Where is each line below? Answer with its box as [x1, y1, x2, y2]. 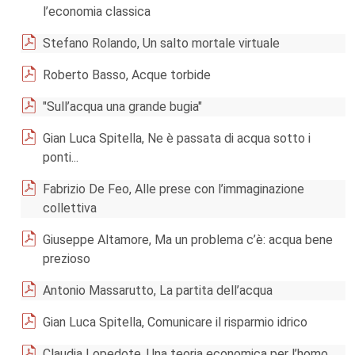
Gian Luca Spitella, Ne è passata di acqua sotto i [43, 131, 311, 146]
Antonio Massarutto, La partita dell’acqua [43, 283, 273, 298]
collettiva [43, 200, 97, 216]
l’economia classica [43, 4, 151, 19]
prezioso [43, 251, 90, 266]
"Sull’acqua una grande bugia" [43, 99, 202, 114]
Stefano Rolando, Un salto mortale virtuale [43, 36, 280, 51]
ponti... [43, 150, 78, 165]
